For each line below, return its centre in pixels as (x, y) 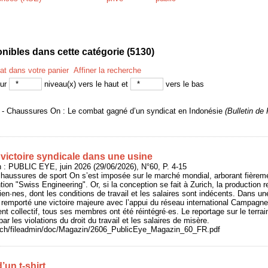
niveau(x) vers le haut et (86, 84)
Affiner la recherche (107, 70)
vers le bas (184, 84)
